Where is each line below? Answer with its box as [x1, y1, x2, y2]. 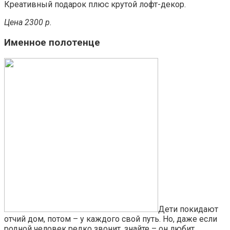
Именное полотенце [4, 36, 100, 48]
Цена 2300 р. [4, 17, 52, 28]
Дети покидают [158, 204, 218, 214]
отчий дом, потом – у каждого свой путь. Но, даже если [4, 214, 217, 224]
